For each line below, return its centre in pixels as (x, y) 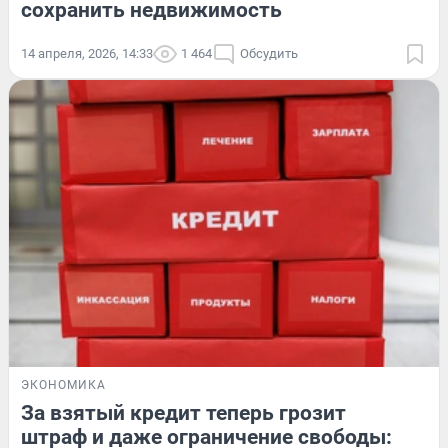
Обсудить (269, 54)
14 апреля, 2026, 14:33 (87, 54)
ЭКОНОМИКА (63, 384)
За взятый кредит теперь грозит (183, 412)
